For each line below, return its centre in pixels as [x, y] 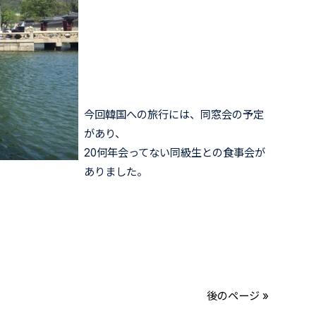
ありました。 [116, 171]
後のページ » [237, 296]
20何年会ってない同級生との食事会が [175, 152]
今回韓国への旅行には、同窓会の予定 [174, 114]
